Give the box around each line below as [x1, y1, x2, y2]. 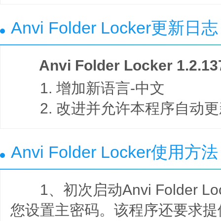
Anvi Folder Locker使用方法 [11, 142, 218, 161]
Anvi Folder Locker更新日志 [11, 18, 218, 37]
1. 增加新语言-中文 [10, 79, 165, 96]
